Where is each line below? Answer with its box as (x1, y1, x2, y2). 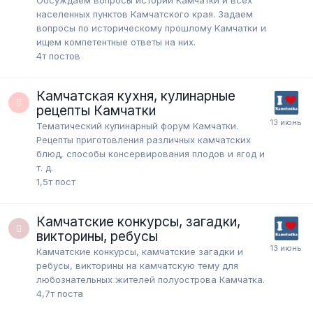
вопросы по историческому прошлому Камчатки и (36, 22, 266, 34)
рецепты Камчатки (36, 102, 156, 119)
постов (49, 50, 80, 61)
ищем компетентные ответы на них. (36, 36, 196, 48)
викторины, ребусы (36, 228, 158, 245)
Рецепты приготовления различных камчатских (36, 133, 251, 145)
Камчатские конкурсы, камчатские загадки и (36, 245, 243, 257)
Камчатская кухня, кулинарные (36, 87, 235, 104)
